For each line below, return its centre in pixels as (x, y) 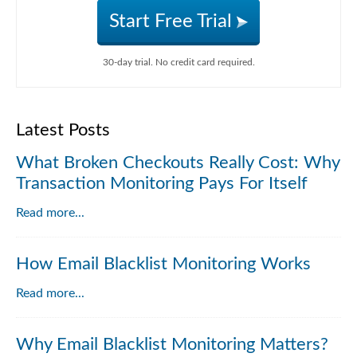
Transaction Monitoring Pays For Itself (162, 183)
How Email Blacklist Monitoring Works (163, 264)
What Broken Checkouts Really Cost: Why (178, 163)
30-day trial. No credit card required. (178, 62)
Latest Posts (63, 130)
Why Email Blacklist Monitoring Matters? (172, 344)
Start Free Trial (173, 22)
